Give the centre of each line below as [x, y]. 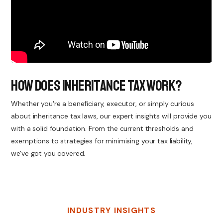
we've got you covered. [48, 154]
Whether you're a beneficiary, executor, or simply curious [103, 104]
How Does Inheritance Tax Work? [97, 86]
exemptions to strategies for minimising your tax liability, [102, 141]
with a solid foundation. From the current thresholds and [102, 129]
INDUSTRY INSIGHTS [111, 211]
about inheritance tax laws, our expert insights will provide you [111, 116]
